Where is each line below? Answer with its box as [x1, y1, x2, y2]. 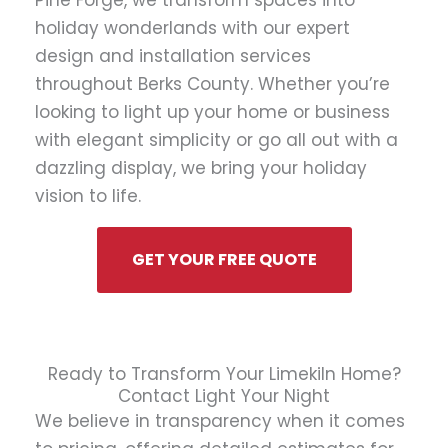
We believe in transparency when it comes [35, 409, 405, 433]
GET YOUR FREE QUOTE [131, 248, 317, 271]
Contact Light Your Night [118, 384, 330, 408]
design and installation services [35, 44, 311, 68]
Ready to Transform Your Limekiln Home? [47, 362, 401, 386]
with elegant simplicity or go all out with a [35, 128, 398, 152]
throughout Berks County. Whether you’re [35, 72, 390, 96]
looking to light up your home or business [35, 100, 390, 124]
